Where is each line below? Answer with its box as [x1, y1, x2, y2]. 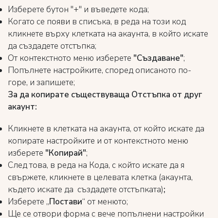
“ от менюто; [82, 196, 128, 207]
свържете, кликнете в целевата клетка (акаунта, [8, 171, 193, 183]
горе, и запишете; [8, 76, 75, 88]
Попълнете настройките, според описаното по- [8, 64, 191, 76]
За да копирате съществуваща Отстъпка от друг [8, 89, 202, 100]
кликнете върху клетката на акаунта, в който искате [8, 28, 208, 39]
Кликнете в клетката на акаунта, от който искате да [8, 123, 204, 134]
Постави [49, 196, 82, 207]
